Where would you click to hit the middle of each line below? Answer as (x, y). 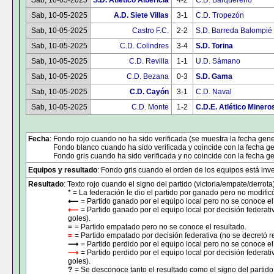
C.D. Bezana (148, 76)
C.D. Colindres (144, 46)
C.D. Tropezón (220, 15)
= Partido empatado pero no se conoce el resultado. (161, 227)
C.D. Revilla (149, 61)
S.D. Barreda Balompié (234, 31)
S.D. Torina (214, 46)
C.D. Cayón (149, 92)
